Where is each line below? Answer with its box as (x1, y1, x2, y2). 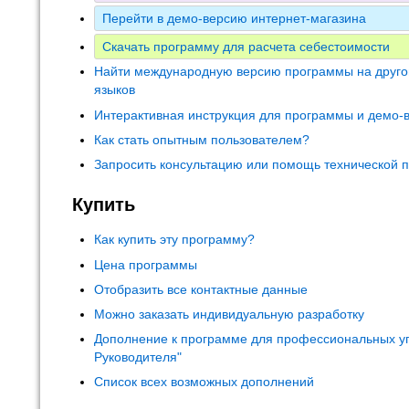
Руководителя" (94, 350, 182, 365)
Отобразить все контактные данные (94, 281, 308, 297)
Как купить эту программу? (94, 232, 255, 247)
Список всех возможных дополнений (94, 374, 314, 390)
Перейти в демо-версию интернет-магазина (102, 11, 366, 26)
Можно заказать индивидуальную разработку (94, 307, 364, 321)
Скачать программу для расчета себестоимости (102, 39, 390, 55)
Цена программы (94, 257, 197, 272)
